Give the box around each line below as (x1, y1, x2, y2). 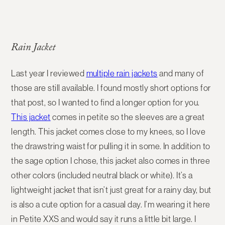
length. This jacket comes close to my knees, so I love (11, 126, 206, 137)
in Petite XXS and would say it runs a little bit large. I (11, 213, 196, 224)
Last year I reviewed (11, 68, 86, 78)
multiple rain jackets (86, 68, 158, 78)
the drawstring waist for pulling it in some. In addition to (11, 141, 210, 151)
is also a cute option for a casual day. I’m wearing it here (11, 199, 210, 209)
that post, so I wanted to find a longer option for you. (11, 97, 200, 107)
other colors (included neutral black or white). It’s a (11, 170, 193, 180)
